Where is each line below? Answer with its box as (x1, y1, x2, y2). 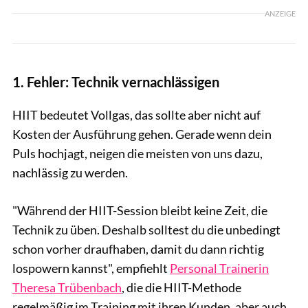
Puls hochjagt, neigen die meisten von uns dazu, (12, 146, 263, 162)
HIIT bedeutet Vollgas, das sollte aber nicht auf (12, 107, 261, 123)
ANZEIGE (265, 8, 296, 18)
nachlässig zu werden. (12, 165, 128, 181)
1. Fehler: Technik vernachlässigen (12, 74, 219, 91)
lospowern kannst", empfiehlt (12, 261, 170, 276)
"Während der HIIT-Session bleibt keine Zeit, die (12, 203, 267, 219)
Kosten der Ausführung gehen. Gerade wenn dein (12, 126, 272, 142)
